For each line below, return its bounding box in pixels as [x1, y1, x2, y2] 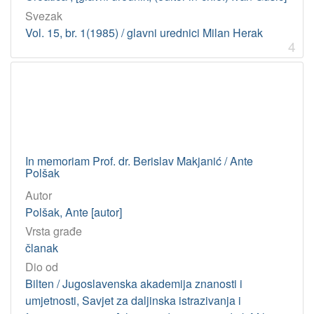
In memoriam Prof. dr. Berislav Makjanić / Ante [25, 152, 253, 169]
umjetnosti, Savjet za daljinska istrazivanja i [25, 292, 241, 309]
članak [25, 239, 58, 256]
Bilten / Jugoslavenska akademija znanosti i [25, 275, 243, 292]
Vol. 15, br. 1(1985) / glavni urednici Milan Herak [25, 24, 263, 41]
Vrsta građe [25, 222, 82, 239]
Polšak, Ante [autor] [25, 203, 122, 220]
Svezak [25, 7, 62, 24]
